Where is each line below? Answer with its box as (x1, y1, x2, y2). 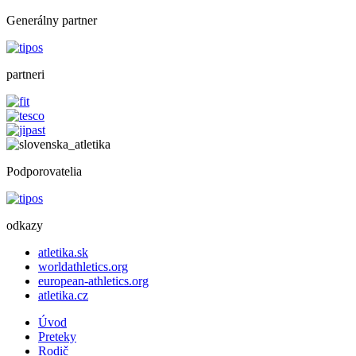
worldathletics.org (38, 259, 128, 273)
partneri (6, 67, 44, 81)
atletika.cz (38, 288, 88, 302)
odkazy (6, 218, 43, 232)
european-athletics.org (38, 273, 149, 288)
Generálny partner (6, 13, 97, 27)
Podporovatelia (6, 164, 82, 178)
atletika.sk (38, 245, 88, 259)
